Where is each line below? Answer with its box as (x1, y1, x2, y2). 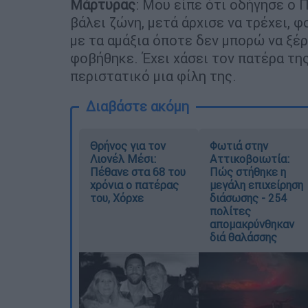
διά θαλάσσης (209, 230, 277, 244)
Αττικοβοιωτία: (209, 151, 289, 166)
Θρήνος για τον (90, 138, 166, 153)
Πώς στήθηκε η (209, 164, 286, 179)
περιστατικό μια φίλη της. (70, 67, 236, 85)
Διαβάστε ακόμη (86, 97, 189, 115)
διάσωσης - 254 (209, 190, 287, 205)
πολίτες (209, 203, 251, 218)
